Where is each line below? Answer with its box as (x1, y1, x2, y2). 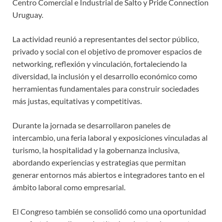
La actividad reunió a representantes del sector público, (12, 34, 199, 44)
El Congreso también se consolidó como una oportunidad (12, 207, 206, 217)
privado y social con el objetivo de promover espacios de (12, 47, 202, 56)
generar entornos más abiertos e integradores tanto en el (12, 170, 205, 180)
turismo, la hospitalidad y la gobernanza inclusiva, (12, 145, 179, 155)
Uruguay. (12, 10, 43, 20)
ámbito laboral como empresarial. (12, 182, 125, 192)
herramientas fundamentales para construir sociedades (12, 84, 199, 94)
